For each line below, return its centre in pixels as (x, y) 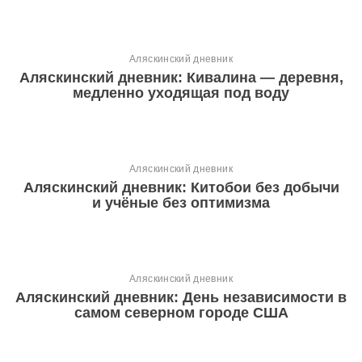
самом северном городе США (181, 312)
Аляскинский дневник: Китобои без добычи (181, 187)
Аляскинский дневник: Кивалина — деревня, (181, 77)
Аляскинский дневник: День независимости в (181, 297)
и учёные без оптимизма (181, 202)
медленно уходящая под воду (181, 93)
